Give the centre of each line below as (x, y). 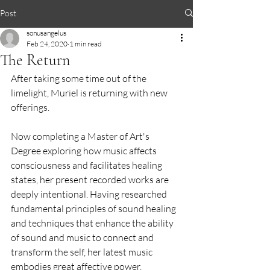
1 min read (86, 44)
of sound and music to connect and (83, 237)
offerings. (30, 107)
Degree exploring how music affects (85, 151)
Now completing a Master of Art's (81, 136)
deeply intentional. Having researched (90, 194)
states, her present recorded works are (91, 180)
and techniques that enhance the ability (93, 223)
